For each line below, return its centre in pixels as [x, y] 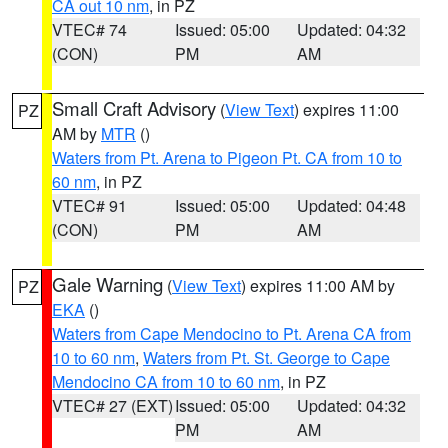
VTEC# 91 [89, 205]
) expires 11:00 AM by [318, 285]
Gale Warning [107, 284]
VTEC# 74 [89, 29]
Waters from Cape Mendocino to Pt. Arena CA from [231, 333]
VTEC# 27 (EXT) [112, 405]
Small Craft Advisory [134, 108]
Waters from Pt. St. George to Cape [266, 357]
